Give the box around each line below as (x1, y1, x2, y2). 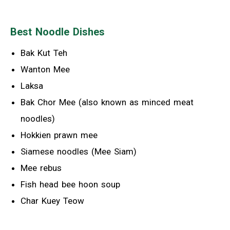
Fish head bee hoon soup (21, 179, 120, 189)
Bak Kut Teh (21, 47, 67, 58)
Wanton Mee (21, 64, 70, 74)
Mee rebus (21, 162, 62, 173)
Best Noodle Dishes (10, 25, 105, 38)
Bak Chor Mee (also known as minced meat (21, 97, 194, 107)
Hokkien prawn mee (21, 129, 98, 140)
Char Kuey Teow (21, 195, 84, 206)
